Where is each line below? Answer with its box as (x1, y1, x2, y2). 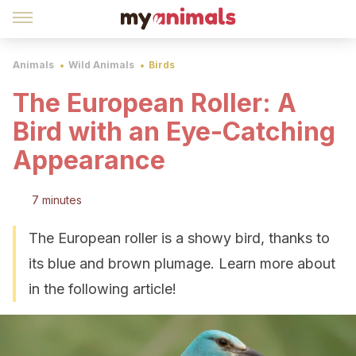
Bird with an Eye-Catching (13, 116, 335, 147)
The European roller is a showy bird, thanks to (29, 230, 330, 246)
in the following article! (29, 281, 176, 297)
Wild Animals (68, 59, 134, 71)
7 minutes (32, 193, 82, 207)
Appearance (13, 145, 165, 176)
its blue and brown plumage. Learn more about (29, 255, 335, 272)
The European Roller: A (13, 87, 296, 118)
